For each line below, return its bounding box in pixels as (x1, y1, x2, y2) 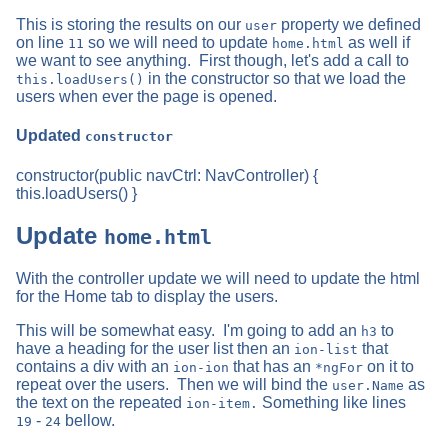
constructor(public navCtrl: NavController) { (16, 166, 318, 184)
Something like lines (258, 394, 406, 412)
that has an (229, 358, 315, 376)
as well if (344, 34, 410, 52)
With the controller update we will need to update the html (16, 270, 420, 288)
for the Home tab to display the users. (16, 288, 278, 306)
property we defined (277, 16, 421, 34)
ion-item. (186, 396, 258, 412)
